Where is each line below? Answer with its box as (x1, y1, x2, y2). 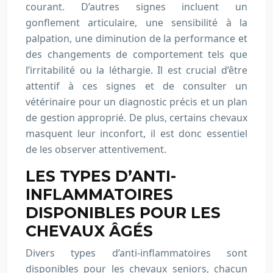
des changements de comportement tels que (26, 48, 247, 61)
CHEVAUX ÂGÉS (26, 222, 153, 240)
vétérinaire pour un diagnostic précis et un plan (26, 95, 247, 108)
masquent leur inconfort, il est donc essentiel (26, 127, 247, 140)
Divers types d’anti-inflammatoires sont (26, 246, 247, 260)
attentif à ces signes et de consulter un (26, 79, 247, 93)
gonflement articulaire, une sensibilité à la (26, 16, 247, 29)
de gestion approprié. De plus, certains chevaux (26, 111, 247, 124)
